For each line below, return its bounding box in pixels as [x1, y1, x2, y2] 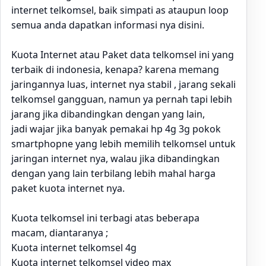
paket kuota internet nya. [11, 182, 125, 195]
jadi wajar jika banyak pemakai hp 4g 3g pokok [11, 122, 221, 135]
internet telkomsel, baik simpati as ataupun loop [11, 4, 229, 17]
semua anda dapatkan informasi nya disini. [11, 18, 204, 31]
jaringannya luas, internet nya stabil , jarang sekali [11, 78, 236, 91]
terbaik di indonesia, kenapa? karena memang [11, 63, 219, 76]
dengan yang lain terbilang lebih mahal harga [11, 167, 216, 180]
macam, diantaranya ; [11, 226, 108, 239]
